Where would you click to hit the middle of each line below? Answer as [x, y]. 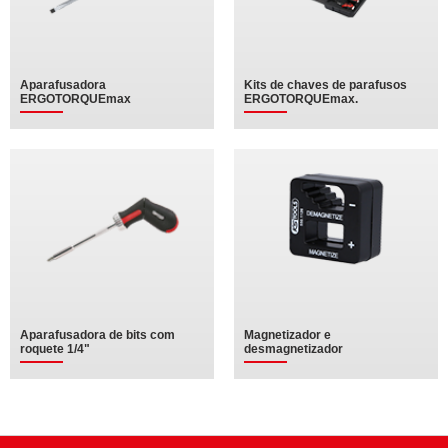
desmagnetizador [293, 349]
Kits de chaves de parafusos [325, 85]
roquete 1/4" [55, 349]
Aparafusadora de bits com [97, 335]
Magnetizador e [287, 335]
